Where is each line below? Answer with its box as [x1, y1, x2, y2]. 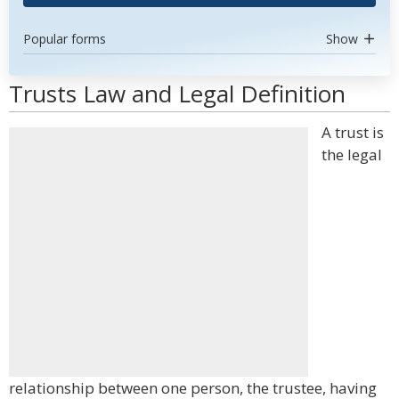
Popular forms [23, 30, 106, 47]
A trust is [322, 122, 384, 142]
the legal [322, 144, 382, 165]
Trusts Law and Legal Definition [9, 77, 346, 110]
